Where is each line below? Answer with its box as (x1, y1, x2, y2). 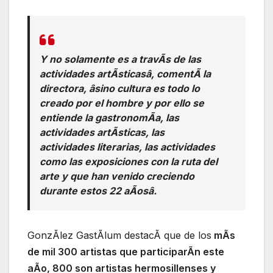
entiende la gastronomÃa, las (40, 112, 179, 124)
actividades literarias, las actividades (40, 141, 215, 154)
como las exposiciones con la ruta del (40, 155, 218, 168)
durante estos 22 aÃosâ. (40, 185, 157, 197)
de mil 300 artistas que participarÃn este (27, 246, 224, 258)
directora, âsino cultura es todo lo (40, 82, 200, 95)
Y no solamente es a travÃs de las (40, 53, 201, 66)
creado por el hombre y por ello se (40, 97, 204, 110)
